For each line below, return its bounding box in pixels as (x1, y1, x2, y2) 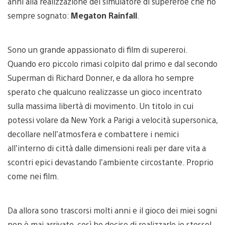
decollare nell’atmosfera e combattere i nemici (8, 128, 179, 139)
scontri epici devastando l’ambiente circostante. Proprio (8, 156, 213, 167)
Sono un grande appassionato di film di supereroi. (8, 44, 187, 55)
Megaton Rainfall (71, 10, 137, 21)
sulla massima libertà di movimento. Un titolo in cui (8, 100, 193, 111)
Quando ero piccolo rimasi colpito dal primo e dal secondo (8, 58, 217, 69)
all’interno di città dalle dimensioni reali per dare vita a (8, 142, 206, 153)
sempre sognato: (8, 10, 71, 21)
